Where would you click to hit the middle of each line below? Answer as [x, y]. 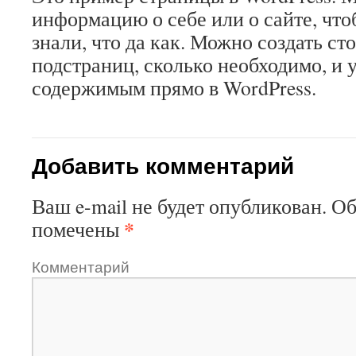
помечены [78, 229]
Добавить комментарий [163, 165]
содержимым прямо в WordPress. [174, 87]
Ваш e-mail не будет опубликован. [179, 206]
